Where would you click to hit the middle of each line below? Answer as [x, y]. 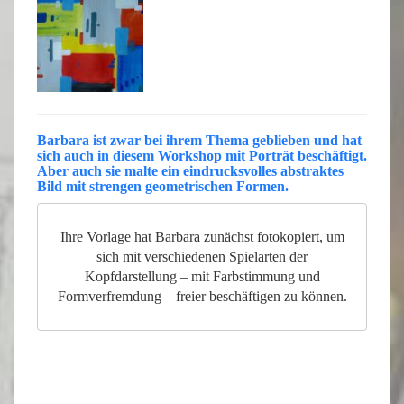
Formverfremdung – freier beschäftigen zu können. [202, 297]
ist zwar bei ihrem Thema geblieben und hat [225, 141]
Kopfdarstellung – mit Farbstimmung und [202, 277]
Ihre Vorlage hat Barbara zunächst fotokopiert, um [202, 237]
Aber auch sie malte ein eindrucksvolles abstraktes [190, 171]
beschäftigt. [331, 156]
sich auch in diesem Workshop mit [143, 156]
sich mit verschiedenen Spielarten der [202, 257]
